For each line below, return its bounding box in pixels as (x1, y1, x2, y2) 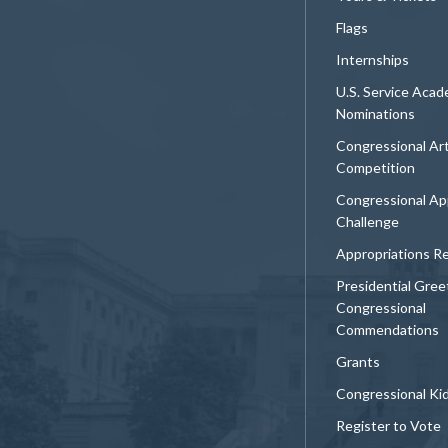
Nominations (336, 105, 415, 123)
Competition (336, 159, 415, 177)
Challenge (336, 213, 399, 231)
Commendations (336, 321, 439, 339)
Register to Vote (336, 417, 441, 435)
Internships (336, 51, 409, 69)
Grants (336, 353, 380, 371)
